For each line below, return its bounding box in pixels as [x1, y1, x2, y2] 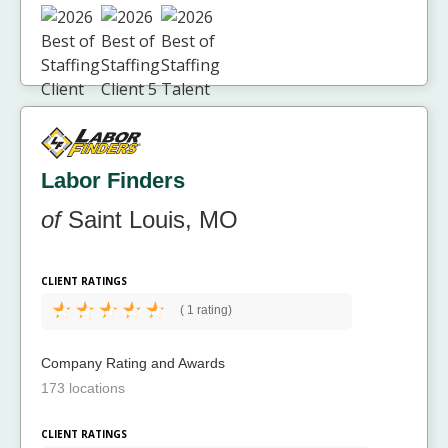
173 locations [41, 380, 125, 397]
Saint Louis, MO [61, 206, 238, 234]
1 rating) [184, 303, 232, 318]
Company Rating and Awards [41, 355, 225, 372]
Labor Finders [41, 168, 185, 194]
